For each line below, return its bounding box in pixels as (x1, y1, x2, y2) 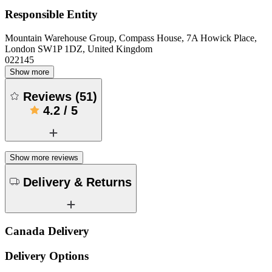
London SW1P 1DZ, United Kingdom (5, 43, 152, 54)
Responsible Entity (5, 7, 98, 21)
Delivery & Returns (23, 175, 132, 189)
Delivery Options (5, 249, 89, 262)
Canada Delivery (5, 224, 89, 237)
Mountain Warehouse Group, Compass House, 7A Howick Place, (5, 32, 257, 43)
